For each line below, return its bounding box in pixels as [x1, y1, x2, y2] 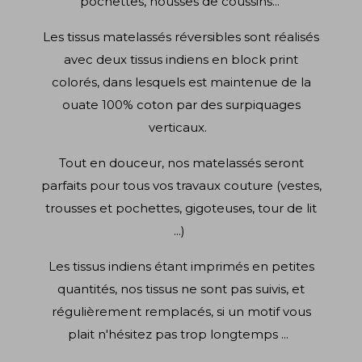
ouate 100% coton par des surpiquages [61, 97, 301, 113]
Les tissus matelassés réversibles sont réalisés [43, 29, 319, 45]
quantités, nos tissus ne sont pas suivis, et [57, 281, 305, 297]
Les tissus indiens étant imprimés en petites [48, 259, 314, 275]
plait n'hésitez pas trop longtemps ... [67, 326, 295, 343]
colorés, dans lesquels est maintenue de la [51, 74, 311, 90]
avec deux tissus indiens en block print [64, 52, 298, 68]
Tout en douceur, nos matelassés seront [58, 155, 304, 171]
